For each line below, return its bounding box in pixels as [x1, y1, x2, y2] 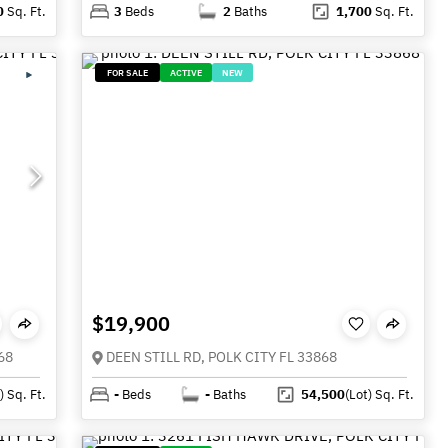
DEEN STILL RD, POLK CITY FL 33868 [106, 348, 338, 366]
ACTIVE [170, 67, 203, 79]
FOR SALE [107, 67, 149, 79]
